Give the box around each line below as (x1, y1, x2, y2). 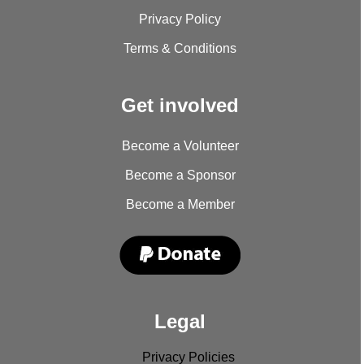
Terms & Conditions (123, 41, 237, 56)
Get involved (121, 94, 240, 117)
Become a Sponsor (124, 168, 236, 183)
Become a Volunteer (121, 139, 239, 154)
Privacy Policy (139, 12, 222, 27)
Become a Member (125, 197, 235, 212)
